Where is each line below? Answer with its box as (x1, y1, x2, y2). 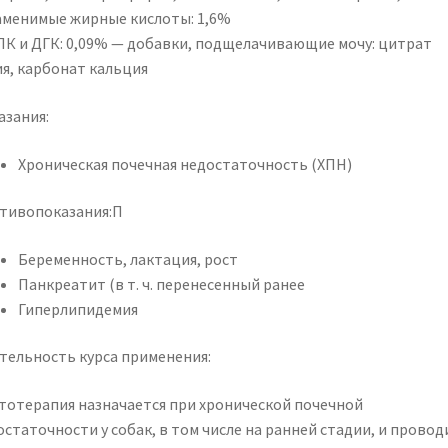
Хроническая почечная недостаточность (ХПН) (17, 153, 352, 174)
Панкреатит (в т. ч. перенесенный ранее (17, 273, 305, 294)
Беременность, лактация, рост (17, 248, 238, 269)
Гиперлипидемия (17, 298, 138, 319)
